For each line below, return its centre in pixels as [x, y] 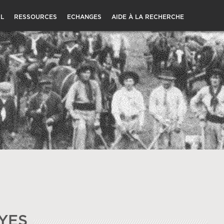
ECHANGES [84, 17]
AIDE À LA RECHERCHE [147, 17]
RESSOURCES [35, 17]
